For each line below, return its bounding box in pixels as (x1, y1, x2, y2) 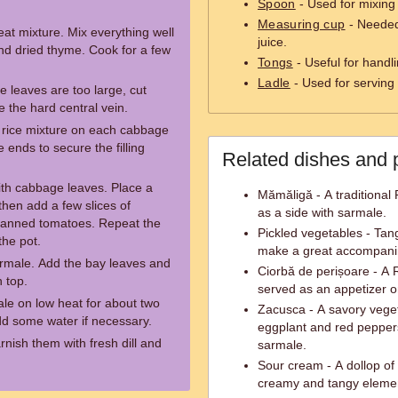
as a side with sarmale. (258, 205, 386, 219)
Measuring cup (258, 17, 346, 31)
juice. (258, 35, 287, 49)
